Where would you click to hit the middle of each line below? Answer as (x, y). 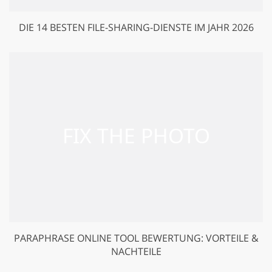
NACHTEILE (136, 252)
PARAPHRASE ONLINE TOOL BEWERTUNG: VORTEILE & (136, 238)
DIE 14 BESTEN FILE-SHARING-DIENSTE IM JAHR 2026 (136, 28)
